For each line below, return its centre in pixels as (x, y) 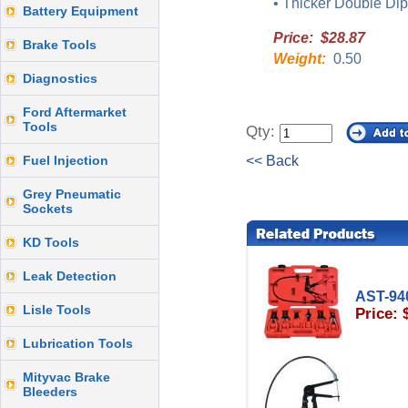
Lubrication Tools (78, 343)
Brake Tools (60, 45)
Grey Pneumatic (72, 194)
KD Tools (51, 242)
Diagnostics (60, 78)
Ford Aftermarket (75, 112)
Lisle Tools (57, 310)
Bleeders (50, 392)
